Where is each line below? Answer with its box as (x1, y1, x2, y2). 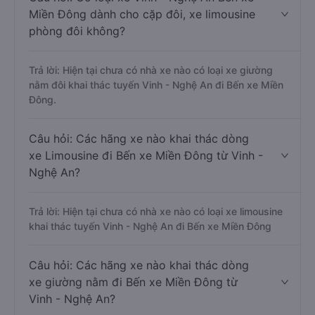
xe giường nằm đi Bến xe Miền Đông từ (29, 275, 238, 289)
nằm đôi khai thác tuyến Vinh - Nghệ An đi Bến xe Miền (29, 79, 283, 91)
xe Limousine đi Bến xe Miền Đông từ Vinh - (29, 148, 263, 162)
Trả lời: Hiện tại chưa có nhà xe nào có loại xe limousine (29, 205, 283, 217)
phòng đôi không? (29, 24, 125, 38)
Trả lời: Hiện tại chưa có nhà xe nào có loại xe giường (29, 64, 273, 76)
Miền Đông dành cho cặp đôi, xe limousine (29, 7, 255, 21)
